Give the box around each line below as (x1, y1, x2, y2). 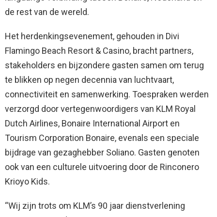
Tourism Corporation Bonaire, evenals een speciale (5, 133, 199, 143)
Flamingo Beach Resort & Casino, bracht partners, (5, 46, 193, 56)
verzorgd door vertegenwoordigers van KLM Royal (5, 104, 196, 114)
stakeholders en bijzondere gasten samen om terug (5, 60, 204, 71)
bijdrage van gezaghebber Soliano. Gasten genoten (5, 147, 200, 158)
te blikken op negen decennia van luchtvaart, (5, 75, 174, 85)
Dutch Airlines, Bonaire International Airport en (5, 118, 180, 129)
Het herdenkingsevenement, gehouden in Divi (5, 31, 179, 42)
